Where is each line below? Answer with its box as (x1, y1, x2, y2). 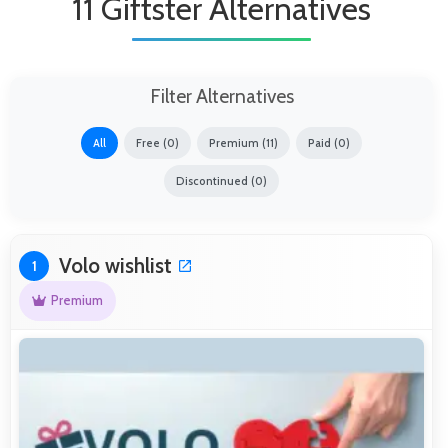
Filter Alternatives (149, 83, 294, 108)
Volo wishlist (59, 252, 172, 278)
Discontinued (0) (176, 173, 267, 188)
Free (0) (136, 135, 179, 150)
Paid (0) (308, 135, 350, 150)
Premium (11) (209, 135, 278, 150)
